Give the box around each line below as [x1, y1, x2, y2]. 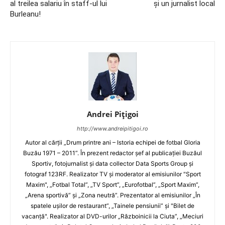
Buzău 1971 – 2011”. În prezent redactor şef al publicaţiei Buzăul [23, 149, 202, 157]
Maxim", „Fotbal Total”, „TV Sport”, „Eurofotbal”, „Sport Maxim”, [26, 181, 199, 188]
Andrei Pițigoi [86, 109, 139, 119]
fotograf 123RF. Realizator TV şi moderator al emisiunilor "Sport [24, 170, 201, 178]
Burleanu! [10, 10, 41, 19]
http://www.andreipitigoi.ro [77, 125, 148, 132]
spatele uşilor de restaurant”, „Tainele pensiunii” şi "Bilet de [31, 202, 194, 209]
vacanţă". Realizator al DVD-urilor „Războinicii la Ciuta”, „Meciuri [22, 212, 203, 220]
